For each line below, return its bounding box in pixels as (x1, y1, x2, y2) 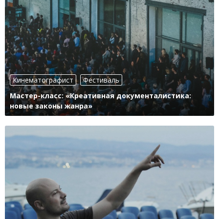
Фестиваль (83, 75, 119, 85)
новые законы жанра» (10, 101, 92, 111)
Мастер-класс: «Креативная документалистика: (10, 91, 191, 101)
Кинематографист (13, 75, 73, 85)
